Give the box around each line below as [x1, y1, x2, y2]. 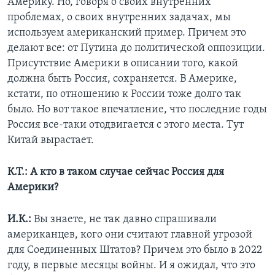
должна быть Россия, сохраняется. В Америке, [7, 73, 237, 85]
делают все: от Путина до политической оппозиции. [7, 42, 265, 55]
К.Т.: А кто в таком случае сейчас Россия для [7, 166, 224, 179]
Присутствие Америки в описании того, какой [7, 58, 238, 70]
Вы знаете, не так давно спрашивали [34, 214, 217, 226]
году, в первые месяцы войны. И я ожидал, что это [7, 260, 255, 272]
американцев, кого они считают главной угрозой [7, 229, 252, 241]
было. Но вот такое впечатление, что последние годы [7, 104, 267, 116]
